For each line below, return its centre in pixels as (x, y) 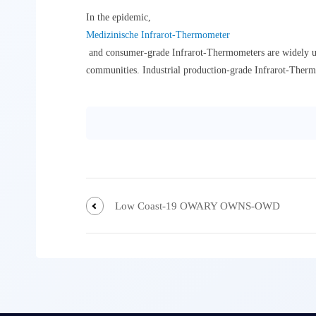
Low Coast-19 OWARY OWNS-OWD (197, 206)
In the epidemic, (120, 18)
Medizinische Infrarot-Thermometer (158, 35)
